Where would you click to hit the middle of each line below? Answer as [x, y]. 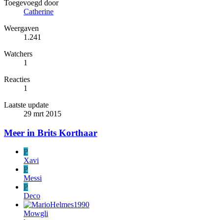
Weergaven [21, 28]
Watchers [18, 54]
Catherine [39, 11]
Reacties [17, 79]
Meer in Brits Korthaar [51, 133]
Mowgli [36, 214]
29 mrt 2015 [42, 113]
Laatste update [26, 105]
